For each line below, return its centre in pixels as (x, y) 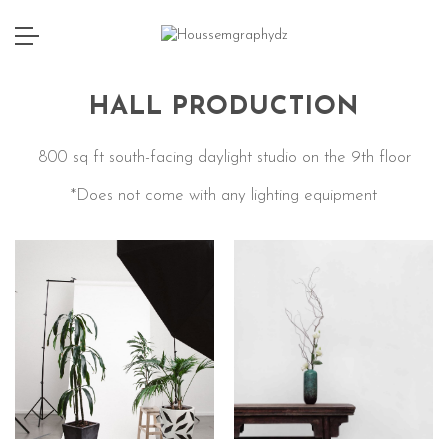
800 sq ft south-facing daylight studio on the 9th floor (224, 157)
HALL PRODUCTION (224, 107)
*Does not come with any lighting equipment (224, 195)
